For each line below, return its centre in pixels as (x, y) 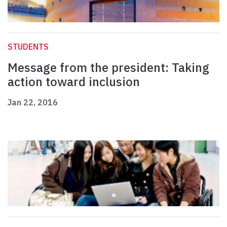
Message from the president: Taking (108, 68)
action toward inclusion (74, 82)
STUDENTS (28, 47)
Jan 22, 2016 (33, 103)
